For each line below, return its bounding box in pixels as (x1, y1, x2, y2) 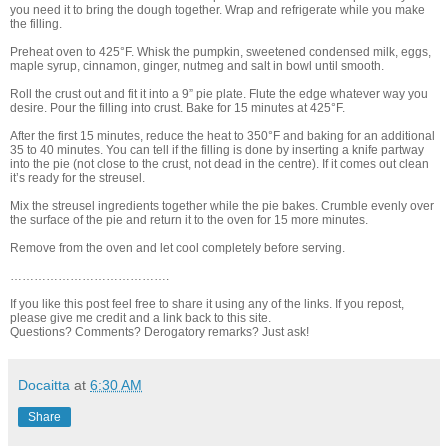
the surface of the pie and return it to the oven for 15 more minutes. (10, 213, 368, 228)
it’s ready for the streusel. (10, 171, 148, 186)
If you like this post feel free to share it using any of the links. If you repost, (10, 297, 404, 312)
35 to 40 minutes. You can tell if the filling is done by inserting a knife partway (10, 143, 424, 158)
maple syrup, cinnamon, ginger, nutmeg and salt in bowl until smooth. (10, 59, 387, 74)
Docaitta (18, 377, 70, 394)
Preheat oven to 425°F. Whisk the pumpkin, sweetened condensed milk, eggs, (10, 45, 431, 60)
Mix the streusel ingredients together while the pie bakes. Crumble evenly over (10, 199, 434, 214)
